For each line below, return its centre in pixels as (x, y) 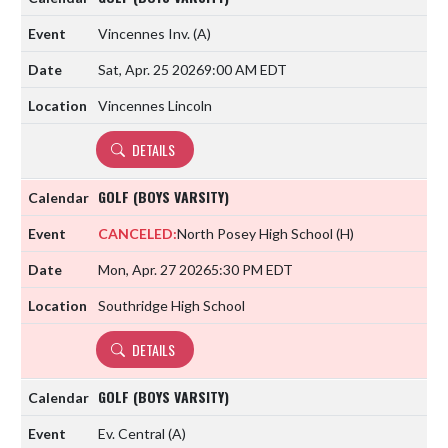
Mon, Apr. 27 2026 (154, 269)
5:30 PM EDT (252, 269)
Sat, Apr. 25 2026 (151, 69)
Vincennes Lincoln (155, 105)
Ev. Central (133, 433)
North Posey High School (256, 233)
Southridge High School (171, 305)
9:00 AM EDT (245, 69)
